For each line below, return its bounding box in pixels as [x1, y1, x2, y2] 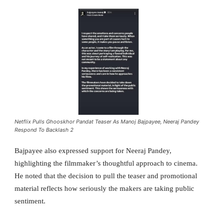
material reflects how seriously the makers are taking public [15, 184, 194, 192]
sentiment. [15, 197, 46, 205]
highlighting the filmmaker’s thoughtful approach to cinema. [15, 159, 198, 167]
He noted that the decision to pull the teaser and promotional [15, 171, 197, 180]
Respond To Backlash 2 [15, 126, 74, 133]
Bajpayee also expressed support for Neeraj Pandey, [15, 146, 171, 155]
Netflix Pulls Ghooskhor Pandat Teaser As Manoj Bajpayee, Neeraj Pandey [15, 118, 199, 125]
